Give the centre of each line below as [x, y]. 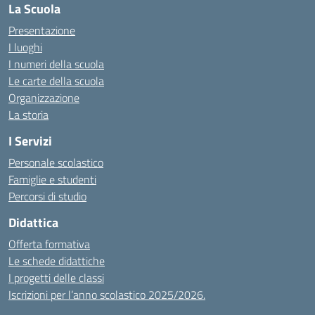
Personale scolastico [56, 162]
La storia [28, 115]
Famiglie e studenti [52, 179]
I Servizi [30, 141]
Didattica [33, 223]
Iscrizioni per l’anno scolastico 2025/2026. [107, 295]
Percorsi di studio [47, 196]
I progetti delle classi [56, 278]
